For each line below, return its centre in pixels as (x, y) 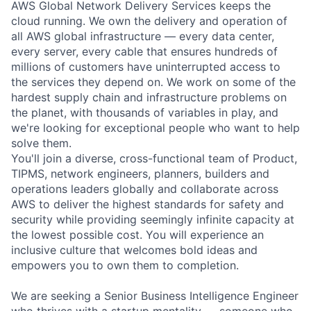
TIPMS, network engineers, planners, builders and (140, 173)
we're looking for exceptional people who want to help (155, 127)
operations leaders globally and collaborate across (145, 188)
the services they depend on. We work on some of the (153, 82)
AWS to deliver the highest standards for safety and (148, 204)
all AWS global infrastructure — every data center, (143, 36)
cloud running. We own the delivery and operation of (149, 20)
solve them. (41, 143)
